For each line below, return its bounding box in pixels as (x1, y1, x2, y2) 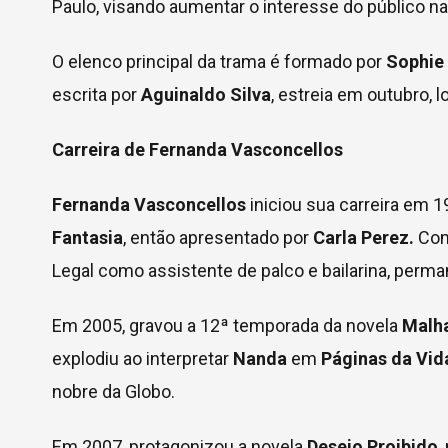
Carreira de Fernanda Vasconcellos (52, 139, 343, 160)
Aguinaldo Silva (141, 84, 271, 105)
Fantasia (52, 227, 123, 248)
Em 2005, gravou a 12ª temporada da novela (52, 315, 402, 336)
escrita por (52, 84, 141, 105)
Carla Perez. (313, 227, 414, 248)
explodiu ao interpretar (52, 348, 233, 369)
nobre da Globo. (52, 381, 175, 402)
